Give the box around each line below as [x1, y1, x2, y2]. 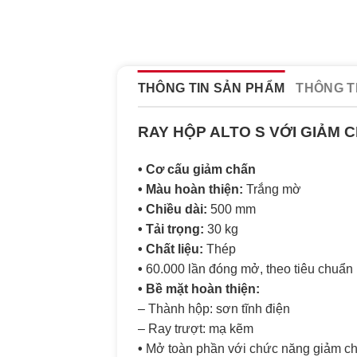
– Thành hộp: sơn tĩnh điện [137, 302, 290, 316]
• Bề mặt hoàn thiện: [137, 282, 260, 296]
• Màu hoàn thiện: [137, 182, 243, 197]
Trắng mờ [242, 182, 301, 197]
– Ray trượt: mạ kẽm [137, 322, 253, 336]
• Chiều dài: [137, 202, 207, 217]
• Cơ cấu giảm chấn [137, 163, 256, 177]
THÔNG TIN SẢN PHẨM [137, 80, 285, 95]
